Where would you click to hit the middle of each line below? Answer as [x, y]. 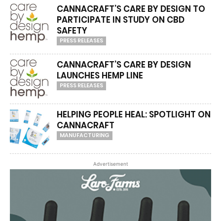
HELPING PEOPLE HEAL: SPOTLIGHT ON [134, 114]
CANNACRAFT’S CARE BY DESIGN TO [131, 9]
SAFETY [72, 31]
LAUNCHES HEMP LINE [100, 75]
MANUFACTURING [85, 135]
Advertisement [110, 164]
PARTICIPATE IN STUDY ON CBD [121, 20]
